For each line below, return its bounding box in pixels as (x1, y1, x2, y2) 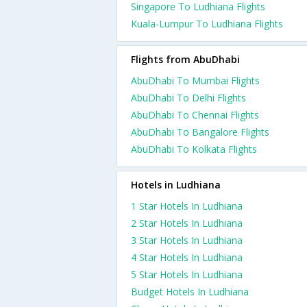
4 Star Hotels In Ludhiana (131, 251, 243, 264)
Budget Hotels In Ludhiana (131, 285, 249, 298)
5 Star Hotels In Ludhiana (131, 268, 243, 281)
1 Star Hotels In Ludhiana (131, 199, 243, 212)
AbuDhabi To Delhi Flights (131, 91, 246, 104)
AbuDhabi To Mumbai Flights (131, 74, 260, 87)
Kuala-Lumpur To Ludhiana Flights (131, 17, 283, 30)
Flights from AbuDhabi (131, 53, 240, 66)
